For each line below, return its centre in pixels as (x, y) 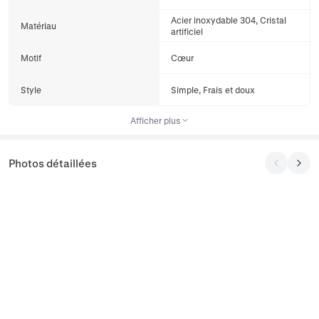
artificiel (187, 31)
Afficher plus (155, 120)
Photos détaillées (53, 163)
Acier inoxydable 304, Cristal (229, 20)
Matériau (38, 26)
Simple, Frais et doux (213, 90)
